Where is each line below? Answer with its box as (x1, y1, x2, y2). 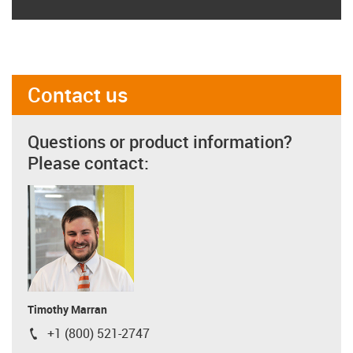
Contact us (28, 80, 128, 109)
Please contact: (28, 150, 149, 174)
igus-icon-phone (27, 328, 116, 345)
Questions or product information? (28, 129, 292, 153)
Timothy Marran (28, 301, 107, 317)
